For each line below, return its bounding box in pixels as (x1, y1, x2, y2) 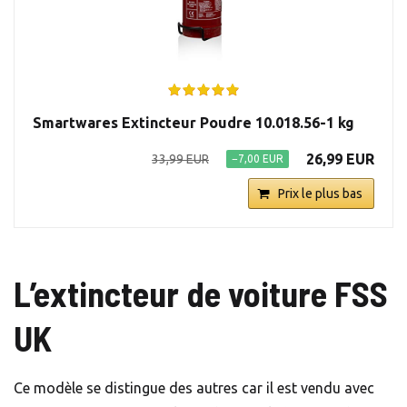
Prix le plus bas (278, 186, 362, 202)
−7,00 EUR (232, 153, 283, 165)
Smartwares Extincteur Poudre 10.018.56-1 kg (33, 114, 354, 132)
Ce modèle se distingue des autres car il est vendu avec (14, 380, 374, 397)
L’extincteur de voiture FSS (14, 273, 388, 315)
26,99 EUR (306, 151, 374, 168)
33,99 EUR (152, 152, 209, 167)
